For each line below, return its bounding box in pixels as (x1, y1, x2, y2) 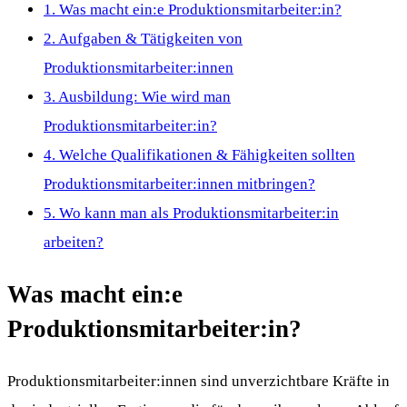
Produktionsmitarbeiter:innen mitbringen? (44, 175, 315, 194)
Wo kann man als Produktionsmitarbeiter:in (55, 204, 339, 223)
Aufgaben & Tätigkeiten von (55, 30, 243, 48)
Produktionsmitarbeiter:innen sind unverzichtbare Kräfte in (7, 372, 390, 390)
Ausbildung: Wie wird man (55, 88, 231, 106)
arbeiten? (44, 233, 104, 252)
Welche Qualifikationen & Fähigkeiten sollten (55, 146, 355, 164)
